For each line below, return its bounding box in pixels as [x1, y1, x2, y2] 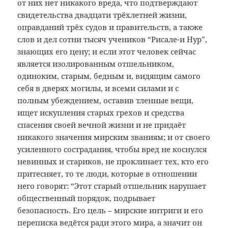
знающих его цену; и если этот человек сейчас [17, 46, 196, 57]
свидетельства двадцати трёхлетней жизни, [17, 10, 187, 20]
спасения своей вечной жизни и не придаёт [17, 120, 186, 130]
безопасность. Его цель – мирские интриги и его [17, 205, 204, 216]
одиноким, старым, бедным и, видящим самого [17, 71, 201, 81]
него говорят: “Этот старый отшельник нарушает [17, 181, 207, 191]
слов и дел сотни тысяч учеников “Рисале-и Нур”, [17, 34, 208, 45]
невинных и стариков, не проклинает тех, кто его [17, 156, 209, 167]
